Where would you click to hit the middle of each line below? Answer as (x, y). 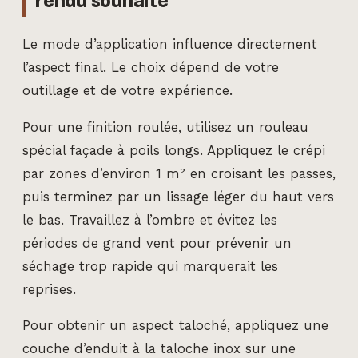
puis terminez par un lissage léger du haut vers (178, 197)
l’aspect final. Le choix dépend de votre (151, 68)
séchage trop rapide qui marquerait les (150, 266)
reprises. (49, 289)
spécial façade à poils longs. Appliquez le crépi (174, 150)
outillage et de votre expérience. (127, 91)
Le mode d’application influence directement (170, 45)
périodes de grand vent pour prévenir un (157, 243)
